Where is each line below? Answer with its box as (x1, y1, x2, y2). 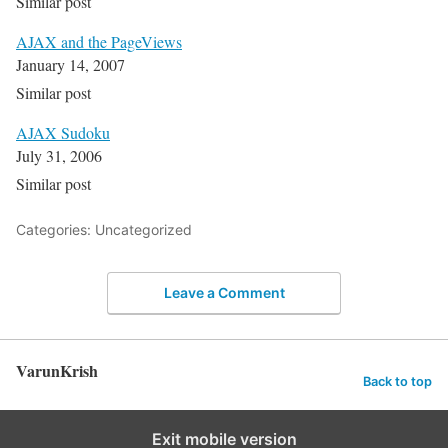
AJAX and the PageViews (16, 31, 182, 53)
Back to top (363, 373, 432, 389)
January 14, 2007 (16, 54, 125, 76)
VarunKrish (16, 358, 98, 382)
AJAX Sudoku (16, 122, 110, 144)
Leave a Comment (163, 283, 285, 301)
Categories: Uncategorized (16, 221, 192, 239)
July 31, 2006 (16, 145, 102, 167)
